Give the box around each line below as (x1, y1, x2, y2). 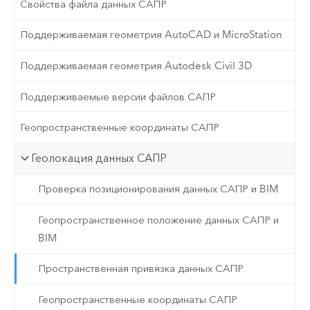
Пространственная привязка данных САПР (37, 262, 244, 275)
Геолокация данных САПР (31, 151, 167, 165)
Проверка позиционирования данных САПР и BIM (37, 183, 278, 196)
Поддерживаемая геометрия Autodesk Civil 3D (20, 60, 253, 73)
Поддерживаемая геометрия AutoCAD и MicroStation (20, 28, 283, 42)
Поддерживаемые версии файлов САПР (20, 90, 217, 103)
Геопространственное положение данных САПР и (37, 213, 279, 226)
